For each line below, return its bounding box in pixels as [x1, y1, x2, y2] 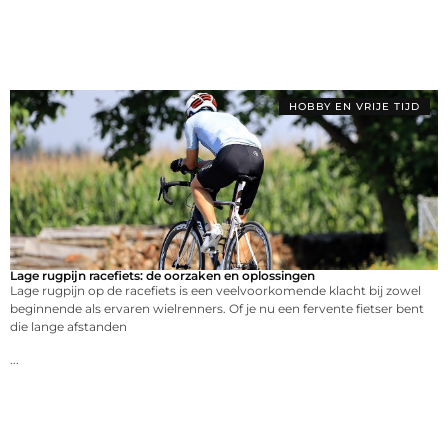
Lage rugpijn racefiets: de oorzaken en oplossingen [10, 268, 315, 284]
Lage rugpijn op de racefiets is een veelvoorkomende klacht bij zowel [10, 283, 421, 299]
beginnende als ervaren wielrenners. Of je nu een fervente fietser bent [10, 301, 424, 317]
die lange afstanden [10, 319, 127, 335]
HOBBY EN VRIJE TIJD [289, 100, 420, 114]
